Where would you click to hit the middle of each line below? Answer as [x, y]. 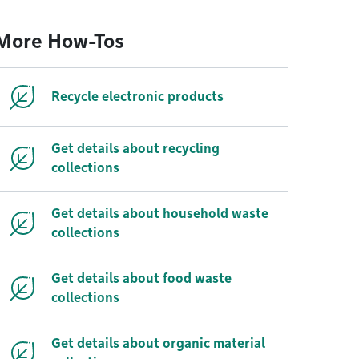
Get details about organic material [158, 343]
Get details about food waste [141, 278]
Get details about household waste [160, 214]
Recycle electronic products [137, 97]
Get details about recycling [135, 149]
